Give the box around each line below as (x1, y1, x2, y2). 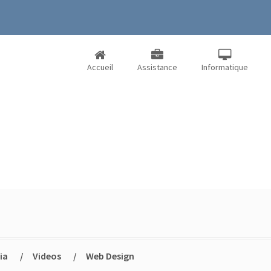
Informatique (201, 62, 248, 73)
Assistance (137, 62, 177, 73)
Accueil (87, 62, 113, 73)
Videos (33, 250, 61, 262)
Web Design (86, 250, 134, 262)
